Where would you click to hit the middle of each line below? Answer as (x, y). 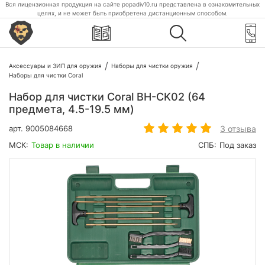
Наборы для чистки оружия (152, 66)
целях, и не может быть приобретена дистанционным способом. (132, 13)
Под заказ (238, 145)
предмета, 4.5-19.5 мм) (72, 109)
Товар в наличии (63, 145)
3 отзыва (238, 128)
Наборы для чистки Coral (46, 75)
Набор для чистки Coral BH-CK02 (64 (107, 97)
